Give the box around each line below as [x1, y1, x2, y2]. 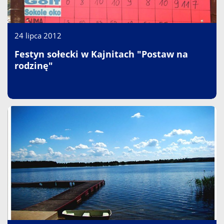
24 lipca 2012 [14, 30, 61, 40]
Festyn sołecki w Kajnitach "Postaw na [14, 48, 188, 60]
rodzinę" [14, 59, 53, 71]
